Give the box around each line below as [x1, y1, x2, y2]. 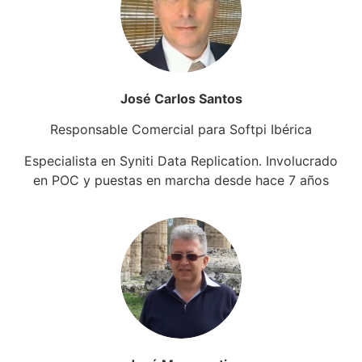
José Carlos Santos [120, 90, 242, 107]
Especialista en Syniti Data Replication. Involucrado [24, 152, 338, 169]
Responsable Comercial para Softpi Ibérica [50, 121, 312, 138]
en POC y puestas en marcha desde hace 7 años [33, 171, 329, 188]
